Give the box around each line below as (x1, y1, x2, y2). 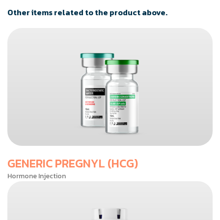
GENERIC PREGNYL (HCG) (7, 155, 138, 172)
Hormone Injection (7, 171, 66, 182)
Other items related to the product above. (7, 6, 167, 19)
